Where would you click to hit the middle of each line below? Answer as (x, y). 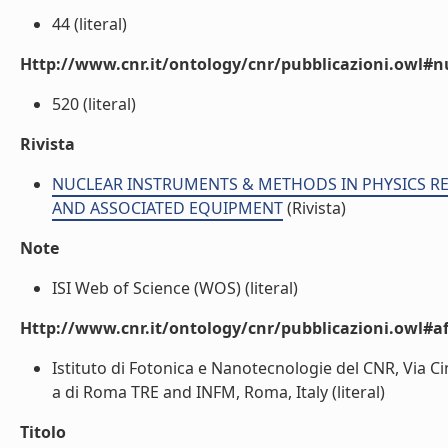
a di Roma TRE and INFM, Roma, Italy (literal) (218, 392)
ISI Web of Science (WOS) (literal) (175, 288)
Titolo (43, 432)
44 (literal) (89, 24)
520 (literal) (94, 104)
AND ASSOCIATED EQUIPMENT (167, 208)
